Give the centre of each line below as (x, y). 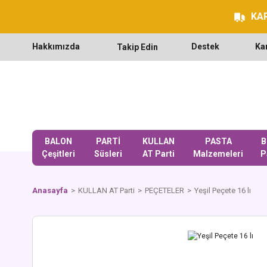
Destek (205, 46)
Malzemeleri (218, 154)
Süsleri (108, 154)
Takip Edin (137, 47)
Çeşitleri (58, 154)
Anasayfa (50, 190)
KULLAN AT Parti (106, 190)
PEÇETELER (164, 190)
